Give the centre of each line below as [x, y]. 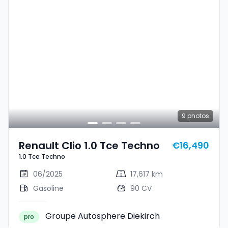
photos [197, 116]
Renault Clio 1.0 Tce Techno [89, 145]
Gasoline [48, 188]
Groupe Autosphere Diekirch [103, 216]
